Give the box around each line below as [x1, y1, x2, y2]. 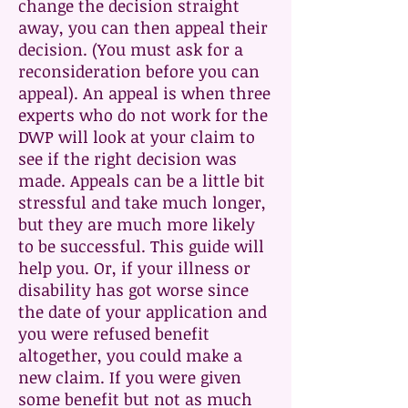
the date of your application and [18, 301, 267, 322]
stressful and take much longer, [18, 191, 266, 213]
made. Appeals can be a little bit [18, 169, 265, 191]
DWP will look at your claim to [18, 126, 255, 148]
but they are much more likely [18, 213, 255, 235]
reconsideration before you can [18, 60, 260, 82]
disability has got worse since [18, 279, 249, 301]
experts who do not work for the [18, 104, 268, 126]
